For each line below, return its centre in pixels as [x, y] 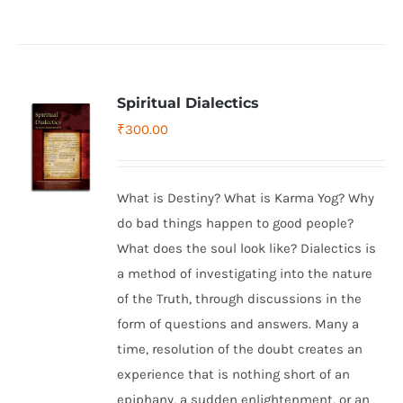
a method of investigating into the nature [245, 273]
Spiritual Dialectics [188, 103]
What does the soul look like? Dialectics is [247, 248]
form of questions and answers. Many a [238, 324]
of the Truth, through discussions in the [240, 299]
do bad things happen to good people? [236, 223]
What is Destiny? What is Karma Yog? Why [246, 198]
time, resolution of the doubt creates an [240, 349]
